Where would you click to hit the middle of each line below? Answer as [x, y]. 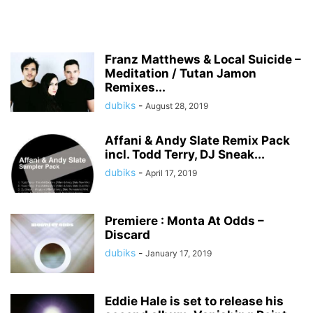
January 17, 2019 [179, 253]
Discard [128, 235]
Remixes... [135, 87]
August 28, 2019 [177, 106]
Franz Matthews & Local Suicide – [203, 59]
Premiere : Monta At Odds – [184, 221]
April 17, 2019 [171, 173]
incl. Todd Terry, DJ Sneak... [185, 154]
